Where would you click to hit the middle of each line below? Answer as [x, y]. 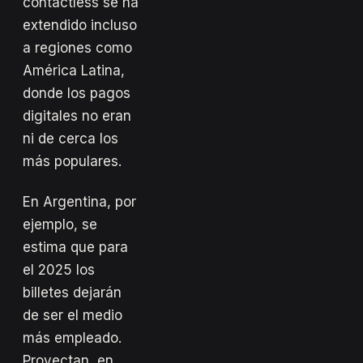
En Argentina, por [79, 201]
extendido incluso [80, 25]
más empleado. [72, 337]
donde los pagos [77, 93]
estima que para [75, 247]
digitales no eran [77, 115]
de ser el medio [73, 315]
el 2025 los [59, 269]
